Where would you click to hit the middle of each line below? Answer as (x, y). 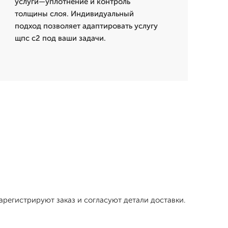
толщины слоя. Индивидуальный (74, 14)
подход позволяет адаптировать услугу (86, 26)
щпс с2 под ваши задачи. (60, 38)
